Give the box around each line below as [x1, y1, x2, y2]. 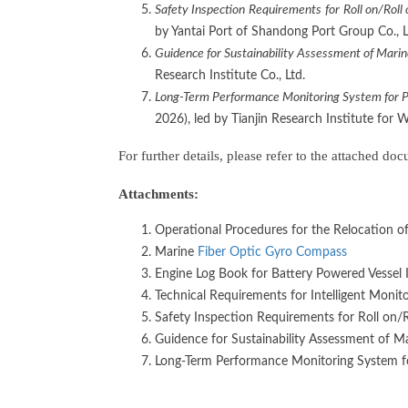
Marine [155, 246, 198, 260]
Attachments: [118, 185, 199, 201]
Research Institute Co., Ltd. [155, 68, 305, 82]
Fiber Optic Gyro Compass [198, 246, 347, 260]
